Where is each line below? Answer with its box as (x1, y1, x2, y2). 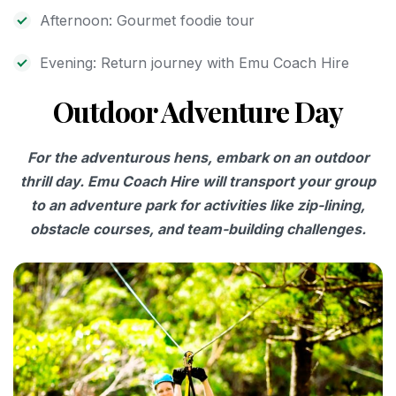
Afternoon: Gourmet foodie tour (40, 11, 255, 30)
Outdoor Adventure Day (52, 92, 344, 131)
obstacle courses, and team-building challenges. (30, 220, 366, 239)
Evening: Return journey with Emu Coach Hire (40, 54, 349, 72)
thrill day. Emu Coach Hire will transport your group (20, 172, 376, 191)
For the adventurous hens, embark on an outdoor (27, 148, 369, 167)
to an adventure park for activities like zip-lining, (31, 196, 365, 215)
